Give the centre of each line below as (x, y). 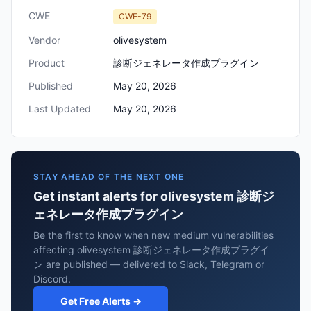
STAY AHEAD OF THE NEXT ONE (109, 177)
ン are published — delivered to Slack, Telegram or (149, 264)
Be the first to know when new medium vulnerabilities (153, 235)
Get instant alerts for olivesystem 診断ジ (154, 196)
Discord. (52, 279)
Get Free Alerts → (101, 301)
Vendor (44, 40)
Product (47, 63)
